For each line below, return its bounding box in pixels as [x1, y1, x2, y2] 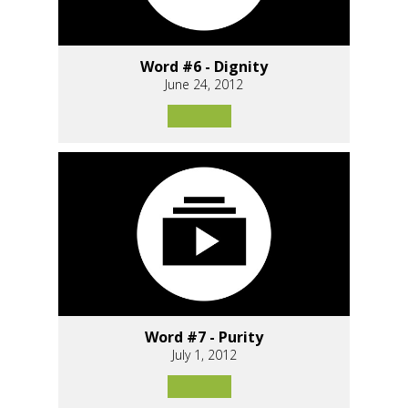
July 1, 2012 [171, 346, 237, 364]
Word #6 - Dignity [140, 56, 268, 77]
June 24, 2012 [165, 76, 243, 94]
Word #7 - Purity [145, 327, 263, 348]
